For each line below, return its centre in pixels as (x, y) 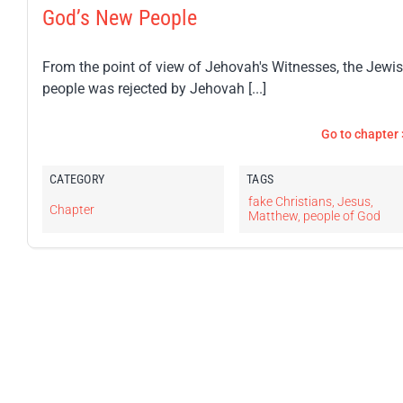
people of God (341, 215)
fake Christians (290, 201)
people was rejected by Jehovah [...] (154, 89)
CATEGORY (77, 179)
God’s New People (119, 18)
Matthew (273, 215)
